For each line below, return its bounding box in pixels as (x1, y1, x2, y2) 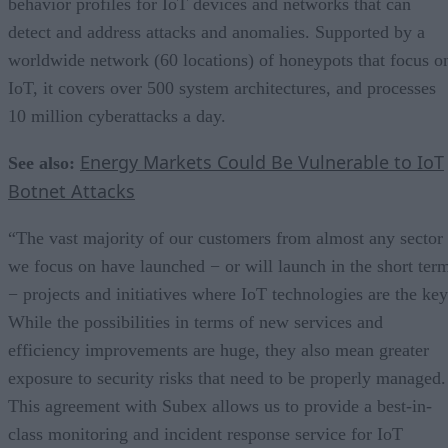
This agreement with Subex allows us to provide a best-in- (8, 395, 432, 416)
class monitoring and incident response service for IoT (8, 423, 403, 444)
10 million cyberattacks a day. (8, 105, 226, 126)
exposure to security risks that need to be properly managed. (8, 367, 446, 388)
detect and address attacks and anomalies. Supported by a (8, 21, 425, 42)
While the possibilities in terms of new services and (8, 311, 383, 332)
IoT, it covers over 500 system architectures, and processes (8, 77, 436, 98)
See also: (8, 152, 75, 173)
